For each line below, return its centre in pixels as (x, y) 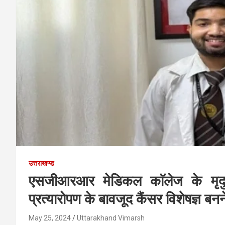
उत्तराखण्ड (41, 163)
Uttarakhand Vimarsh (111, 218)
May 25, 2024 (50, 218)
